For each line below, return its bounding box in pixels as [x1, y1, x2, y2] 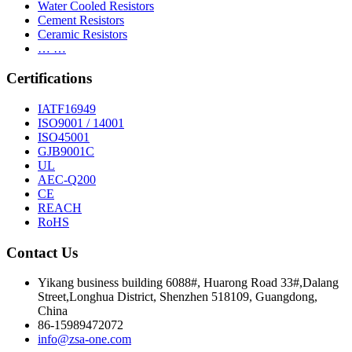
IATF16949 [38, 102, 96, 116]
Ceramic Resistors [38, 27, 127, 41]
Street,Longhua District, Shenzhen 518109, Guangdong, [38, 290, 317, 304]
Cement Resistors [38, 13, 124, 27]
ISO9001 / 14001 [38, 116, 124, 130]
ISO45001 [38, 130, 90, 145]
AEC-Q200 [38, 173, 96, 187]
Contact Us [6, 244, 78, 261]
